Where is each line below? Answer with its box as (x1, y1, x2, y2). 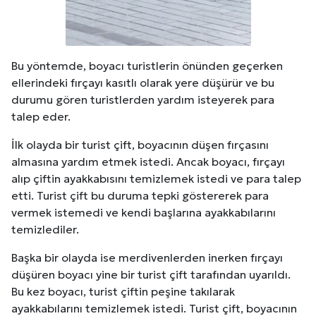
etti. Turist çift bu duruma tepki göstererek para (11, 188, 269, 202)
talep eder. (11, 109, 71, 123)
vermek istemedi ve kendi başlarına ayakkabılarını (11, 205, 276, 219)
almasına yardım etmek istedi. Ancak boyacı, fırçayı (11, 154, 285, 169)
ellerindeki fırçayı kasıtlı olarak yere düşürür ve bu (11, 75, 274, 90)
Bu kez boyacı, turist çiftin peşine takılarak (11, 284, 235, 298)
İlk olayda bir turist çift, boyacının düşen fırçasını (11, 137, 269, 152)
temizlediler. (11, 221, 79, 236)
